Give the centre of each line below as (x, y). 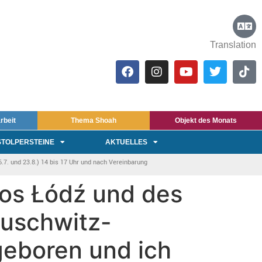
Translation (233, 45)
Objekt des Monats (206, 121)
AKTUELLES (126, 142)
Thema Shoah (93, 121)
